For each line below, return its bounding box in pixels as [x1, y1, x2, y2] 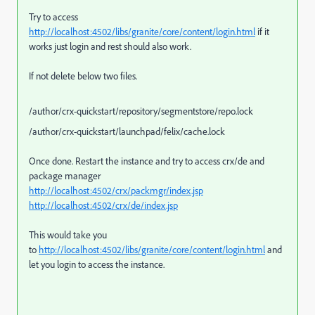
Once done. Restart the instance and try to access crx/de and [29, 154, 264, 167]
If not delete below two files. [29, 69, 137, 82]
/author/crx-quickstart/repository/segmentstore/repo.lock [29, 104, 253, 117]
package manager [29, 169, 101, 182]
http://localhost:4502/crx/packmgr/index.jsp [29, 184, 203, 197]
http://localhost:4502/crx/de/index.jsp [29, 198, 178, 212]
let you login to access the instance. [29, 257, 165, 271]
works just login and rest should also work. [29, 39, 191, 53]
